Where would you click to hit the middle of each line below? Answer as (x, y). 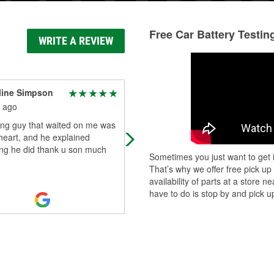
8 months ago (164, 106)
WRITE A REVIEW (76, 41)
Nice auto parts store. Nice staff (198, 125)
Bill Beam (157, 92)
